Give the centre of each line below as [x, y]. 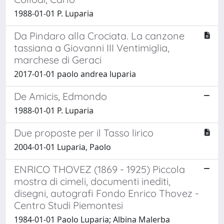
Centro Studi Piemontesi [68, 205]
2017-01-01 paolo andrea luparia [75, 74]
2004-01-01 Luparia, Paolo [62, 147]
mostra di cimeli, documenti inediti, [92, 181]
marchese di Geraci [58, 59]
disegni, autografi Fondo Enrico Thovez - [106, 193]
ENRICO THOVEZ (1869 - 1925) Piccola [99, 169]
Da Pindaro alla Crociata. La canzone [99, 35]
